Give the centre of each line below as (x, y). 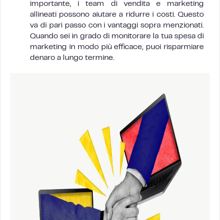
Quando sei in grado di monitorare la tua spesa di (117, 36)
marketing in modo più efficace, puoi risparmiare (117, 47)
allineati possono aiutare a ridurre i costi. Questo (117, 15)
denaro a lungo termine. (72, 58)
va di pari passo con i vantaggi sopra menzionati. (117, 26)
